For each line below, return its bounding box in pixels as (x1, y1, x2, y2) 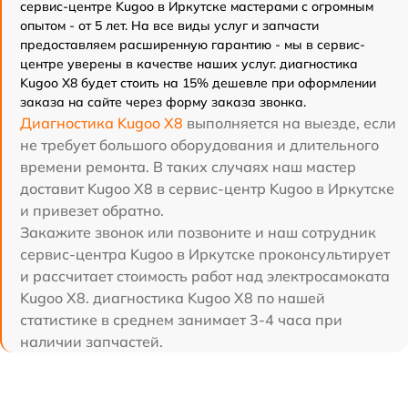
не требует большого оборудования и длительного (20, 135, 379, 154)
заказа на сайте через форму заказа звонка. (20, 93, 306, 110)
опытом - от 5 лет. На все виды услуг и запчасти (20, 16, 319, 34)
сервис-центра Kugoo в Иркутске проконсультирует (20, 244, 390, 263)
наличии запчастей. (20, 331, 163, 351)
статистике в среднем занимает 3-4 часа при (20, 310, 342, 329)
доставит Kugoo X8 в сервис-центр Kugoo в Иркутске (20, 178, 394, 198)
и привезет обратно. (20, 200, 164, 219)
